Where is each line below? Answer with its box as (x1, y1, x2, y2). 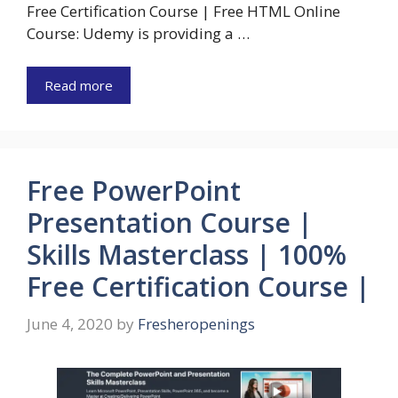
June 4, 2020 (27, 313, 113, 334)
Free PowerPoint (27, 172, 241, 210)
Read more (44, 76, 113, 95)
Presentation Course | (27, 204, 313, 242)
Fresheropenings (138, 313, 255, 334)
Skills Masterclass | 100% (27, 236, 346, 274)
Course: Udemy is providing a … (27, 22, 250, 44)
